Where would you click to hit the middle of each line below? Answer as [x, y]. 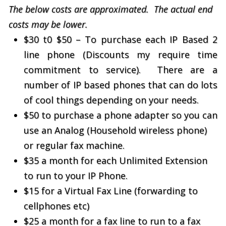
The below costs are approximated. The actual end [110, 9]
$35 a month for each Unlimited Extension [116, 160]
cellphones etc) [56, 206]
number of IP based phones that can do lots [121, 85]
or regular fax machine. [74, 145]
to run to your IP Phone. [76, 176]
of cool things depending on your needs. [111, 100]
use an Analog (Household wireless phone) [115, 130]
